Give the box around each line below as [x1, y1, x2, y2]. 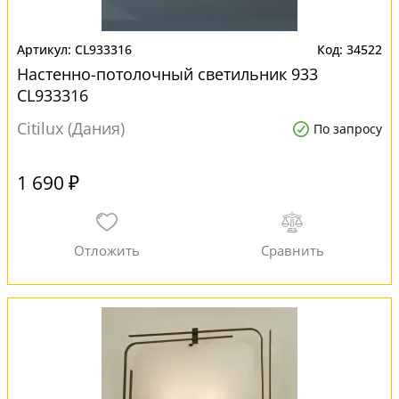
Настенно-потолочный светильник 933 [17, 63, 318, 85]
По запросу [313, 120, 382, 137]
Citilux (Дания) [17, 118, 125, 139]
